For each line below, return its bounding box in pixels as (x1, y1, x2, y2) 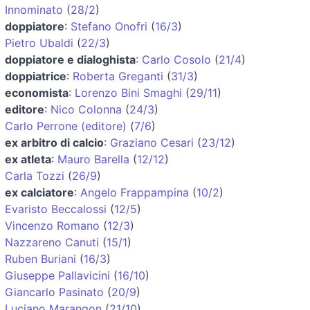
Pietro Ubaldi (5, 35, 73, 50)
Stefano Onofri (71, 19, 147, 33)
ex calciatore (5, 185, 74, 199)
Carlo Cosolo (142, 52, 211, 66)
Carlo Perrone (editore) (5, 118, 127, 133)
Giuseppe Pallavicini (5, 268, 110, 282)
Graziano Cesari (110, 135, 194, 149)
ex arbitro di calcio (5, 135, 104, 149)
